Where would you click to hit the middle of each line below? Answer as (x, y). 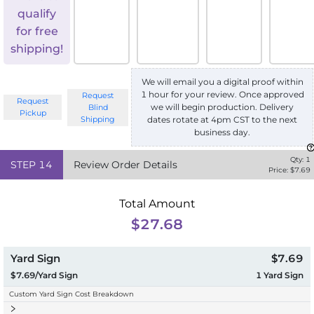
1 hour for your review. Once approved (222, 95)
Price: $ (281, 170)
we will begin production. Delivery (222, 107)
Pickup (33, 113)
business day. (222, 132)
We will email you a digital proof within (222, 82)
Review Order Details (125, 165)
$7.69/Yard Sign (44, 275)
